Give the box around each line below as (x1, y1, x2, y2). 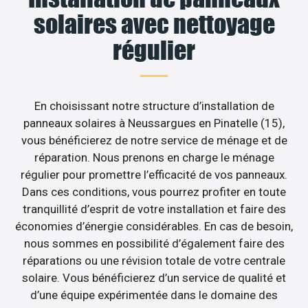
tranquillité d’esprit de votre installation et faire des (22, 202, 286, 217)
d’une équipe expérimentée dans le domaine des (30, 288, 278, 302)
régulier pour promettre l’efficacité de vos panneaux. (21, 168, 287, 182)
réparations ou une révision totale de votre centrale (23, 254, 285, 268)
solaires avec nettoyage (33, 9, 275, 40)
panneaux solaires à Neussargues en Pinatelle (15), (23, 116, 285, 131)
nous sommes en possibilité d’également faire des (23, 236, 285, 251)
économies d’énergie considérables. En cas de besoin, (15, 219, 293, 234)
